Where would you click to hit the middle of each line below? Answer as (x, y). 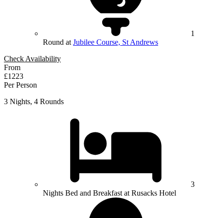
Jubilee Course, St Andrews (116, 42)
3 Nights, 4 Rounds (34, 102)
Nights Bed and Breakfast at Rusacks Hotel (109, 193)
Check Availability (32, 59)
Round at (58, 42)
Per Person (20, 85)
